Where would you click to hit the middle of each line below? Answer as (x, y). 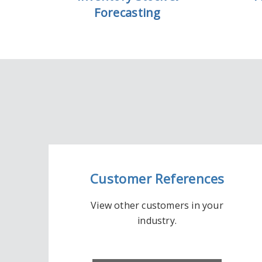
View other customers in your (157, 205)
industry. (157, 220)
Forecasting (127, 13)
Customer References (157, 178)
